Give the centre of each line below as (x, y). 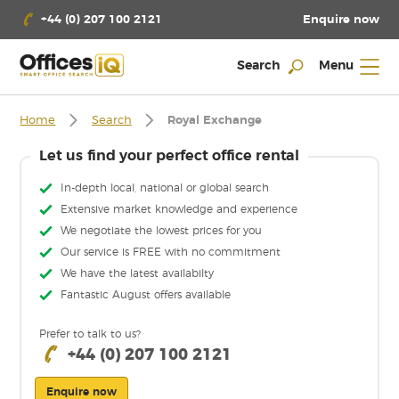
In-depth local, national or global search (165, 188)
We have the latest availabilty (138, 274)
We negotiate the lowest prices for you (162, 231)
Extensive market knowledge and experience (179, 210)
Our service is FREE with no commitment (171, 252)
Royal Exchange (215, 121)
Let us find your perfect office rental (169, 155)
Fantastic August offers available (146, 295)
